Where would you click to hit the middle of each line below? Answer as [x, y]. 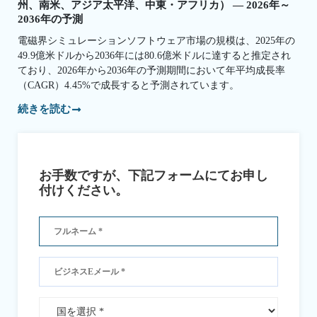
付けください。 [83, 191]
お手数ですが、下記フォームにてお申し [154, 176]
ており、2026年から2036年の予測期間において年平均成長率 [151, 70]
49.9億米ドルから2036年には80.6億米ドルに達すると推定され [154, 55]
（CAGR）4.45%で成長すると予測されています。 [128, 85]
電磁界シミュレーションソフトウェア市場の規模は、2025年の [156, 40]
